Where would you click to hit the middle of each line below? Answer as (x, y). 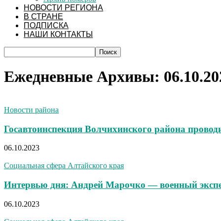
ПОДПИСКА (46, 25)
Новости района (31, 110)
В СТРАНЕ (43, 17)
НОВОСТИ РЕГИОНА (63, 8)
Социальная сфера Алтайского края (64, 166)
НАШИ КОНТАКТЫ (58, 34)
